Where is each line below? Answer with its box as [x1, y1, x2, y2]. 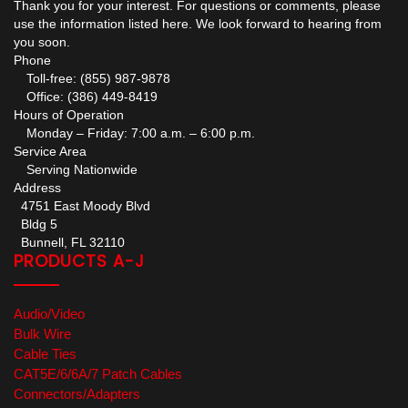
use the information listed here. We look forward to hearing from [14, 16, 382, 32]
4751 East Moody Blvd [14, 199, 150, 214]
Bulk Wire [14, 326, 71, 342]
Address [14, 180, 61, 196]
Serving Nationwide [14, 162, 138, 178]
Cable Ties [14, 346, 76, 362]
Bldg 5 [14, 217, 57, 232]
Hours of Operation [14, 107, 124, 123]
